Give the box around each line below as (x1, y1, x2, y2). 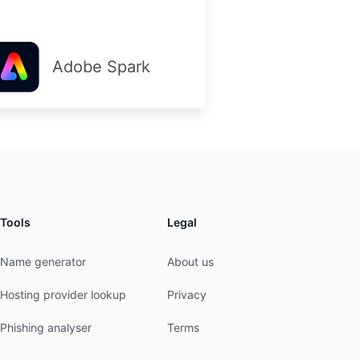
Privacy (167, 288, 207, 301)
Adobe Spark (51, 56, 150, 76)
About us (167, 255, 214, 268)
